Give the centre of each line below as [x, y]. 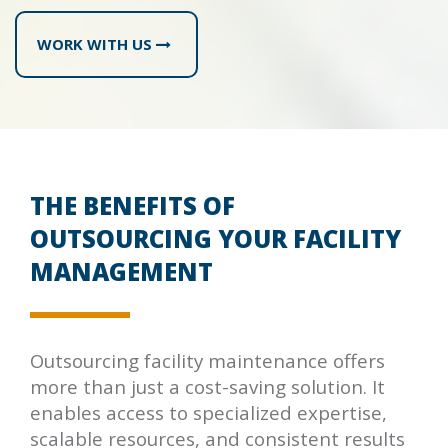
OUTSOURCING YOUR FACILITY [215, 238]
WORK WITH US [96, 43]
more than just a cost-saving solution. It [207, 386]
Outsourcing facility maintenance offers [207, 360]
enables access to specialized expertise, [208, 412]
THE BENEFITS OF [132, 205]
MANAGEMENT [121, 271]
